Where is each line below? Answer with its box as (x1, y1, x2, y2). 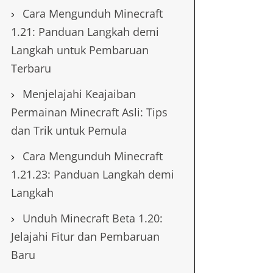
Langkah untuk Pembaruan (10, 43, 149, 57)
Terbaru (10, 61, 51, 76)
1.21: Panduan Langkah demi (10, 24, 159, 39)
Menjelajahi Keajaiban (22, 87, 136, 101)
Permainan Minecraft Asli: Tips (10, 105, 168, 119)
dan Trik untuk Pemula (10, 123, 127, 138)
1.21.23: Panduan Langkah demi (10, 167, 174, 182)
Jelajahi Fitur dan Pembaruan (10, 229, 160, 244)
